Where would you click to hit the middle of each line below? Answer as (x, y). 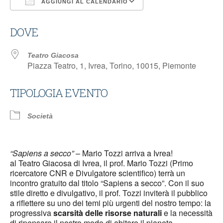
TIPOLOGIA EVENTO (59, 93)
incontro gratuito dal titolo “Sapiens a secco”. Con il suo (107, 183)
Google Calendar (181, 20)
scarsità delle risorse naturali (107, 213)
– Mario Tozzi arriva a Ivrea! (123, 153)
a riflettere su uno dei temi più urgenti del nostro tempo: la (111, 203)
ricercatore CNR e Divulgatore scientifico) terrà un (98, 173)
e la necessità (187, 213)
